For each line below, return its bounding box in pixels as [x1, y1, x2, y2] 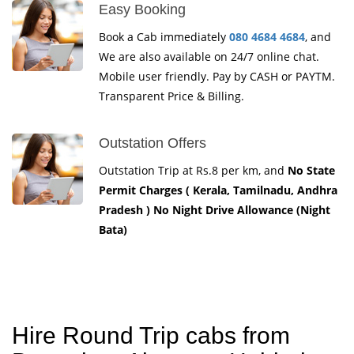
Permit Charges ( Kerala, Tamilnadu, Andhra [99, 182, 337, 198]
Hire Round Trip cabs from [12, 322, 290, 348]
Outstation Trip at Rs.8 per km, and [99, 162, 288, 178]
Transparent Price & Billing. [99, 88, 244, 104]
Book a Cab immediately [99, 28, 229, 44]
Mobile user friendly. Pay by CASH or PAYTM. [99, 68, 335, 84]
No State [288, 162, 335, 178]
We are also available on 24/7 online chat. [99, 48, 319, 64]
